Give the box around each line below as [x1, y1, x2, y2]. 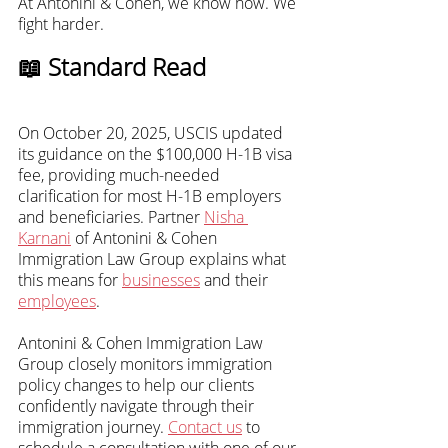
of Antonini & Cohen [71, 226, 221, 249]
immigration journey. [18, 415, 168, 438]
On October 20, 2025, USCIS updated [18, 121, 287, 144]
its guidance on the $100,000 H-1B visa [18, 142, 296, 165]
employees [18, 289, 96, 312]
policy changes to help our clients [18, 373, 258, 396]
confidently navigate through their [18, 394, 258, 417]
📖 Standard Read [18, 49, 206, 83]
